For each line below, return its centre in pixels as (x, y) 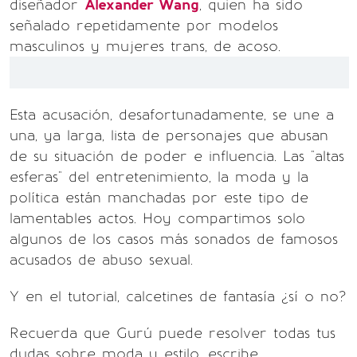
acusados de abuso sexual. (101, 260)
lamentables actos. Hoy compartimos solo (157, 218)
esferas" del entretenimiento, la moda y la (159, 177)
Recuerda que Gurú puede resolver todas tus (173, 333)
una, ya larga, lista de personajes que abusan (169, 135)
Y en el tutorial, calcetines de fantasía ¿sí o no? (178, 296)
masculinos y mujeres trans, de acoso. (145, 46)
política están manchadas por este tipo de (159, 198)
